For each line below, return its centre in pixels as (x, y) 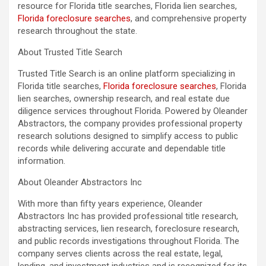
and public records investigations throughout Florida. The (129, 241)
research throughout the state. (77, 31)
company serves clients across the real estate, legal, (120, 253)
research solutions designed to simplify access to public (128, 136)
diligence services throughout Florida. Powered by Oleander (133, 111)
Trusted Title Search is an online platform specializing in (126, 73)
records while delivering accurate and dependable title (122, 148)
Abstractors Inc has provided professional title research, (128, 216)
